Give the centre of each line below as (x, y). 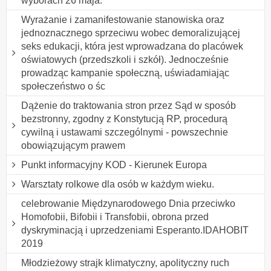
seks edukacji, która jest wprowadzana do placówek (132, 46)
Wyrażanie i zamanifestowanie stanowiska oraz (123, 19)
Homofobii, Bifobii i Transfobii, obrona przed (115, 217)
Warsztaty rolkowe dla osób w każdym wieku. (118, 184)
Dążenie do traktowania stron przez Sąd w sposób (129, 105)
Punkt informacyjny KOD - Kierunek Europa (114, 165)
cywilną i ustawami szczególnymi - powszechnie (125, 132)
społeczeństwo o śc (63, 86)
